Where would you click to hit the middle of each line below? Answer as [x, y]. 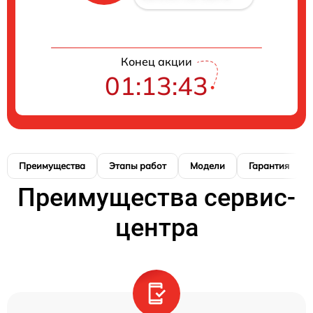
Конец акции [156, 61]
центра [156, 228]
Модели [208, 166]
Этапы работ [138, 166]
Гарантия [269, 166]
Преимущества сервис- [156, 198]
